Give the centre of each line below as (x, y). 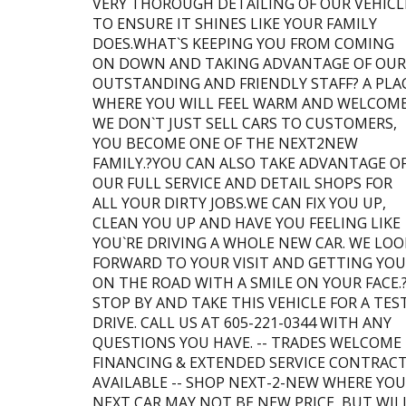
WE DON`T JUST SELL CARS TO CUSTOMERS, (245, 123)
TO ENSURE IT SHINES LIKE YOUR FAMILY (235, 23)
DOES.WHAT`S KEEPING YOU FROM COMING (243, 43)
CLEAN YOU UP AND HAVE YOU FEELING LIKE (246, 222)
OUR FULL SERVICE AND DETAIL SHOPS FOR (242, 183)
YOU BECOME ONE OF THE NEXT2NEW (225, 143)
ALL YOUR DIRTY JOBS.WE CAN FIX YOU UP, (239, 203)
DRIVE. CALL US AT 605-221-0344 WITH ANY (242, 322)
